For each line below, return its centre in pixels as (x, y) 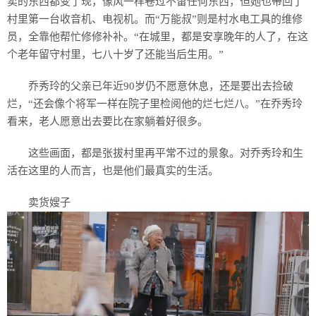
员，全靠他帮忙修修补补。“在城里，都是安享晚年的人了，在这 (158, 37)
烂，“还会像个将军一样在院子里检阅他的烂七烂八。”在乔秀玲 (155, 104)
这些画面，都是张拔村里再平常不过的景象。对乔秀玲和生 (166, 153)
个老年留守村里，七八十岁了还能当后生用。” (115, 55)
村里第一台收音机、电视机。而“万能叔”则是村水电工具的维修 (155, 19)
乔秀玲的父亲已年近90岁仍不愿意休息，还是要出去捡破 (161, 86)
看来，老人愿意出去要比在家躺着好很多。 (108, 122)
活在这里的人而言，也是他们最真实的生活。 (113, 171)
